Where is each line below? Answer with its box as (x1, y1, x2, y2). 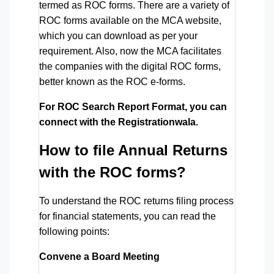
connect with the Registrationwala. (39, 116, 198, 127)
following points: (39, 226, 109, 237)
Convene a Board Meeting (39, 251, 160, 262)
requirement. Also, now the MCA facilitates (39, 45, 221, 56)
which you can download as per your (39, 30, 198, 41)
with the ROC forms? (39, 163, 186, 180)
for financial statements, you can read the (39, 210, 216, 221)
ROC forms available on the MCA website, (39, 15, 221, 26)
